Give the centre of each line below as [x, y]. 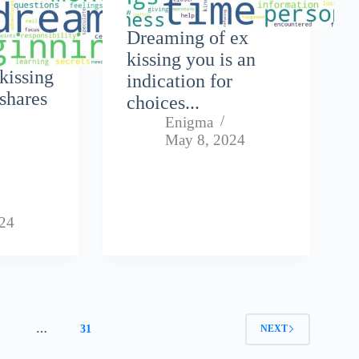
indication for [180, 81]
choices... [163, 102]
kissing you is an [192, 59]
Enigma [190, 122]
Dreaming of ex [188, 37]
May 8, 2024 [206, 139]
